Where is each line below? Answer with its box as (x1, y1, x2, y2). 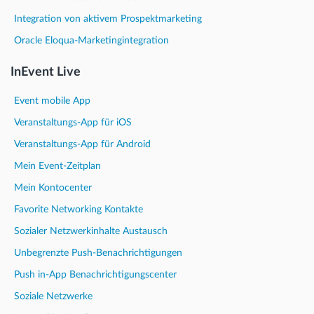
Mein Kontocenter (14, 182, 92, 193)
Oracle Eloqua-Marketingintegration (14, 35, 169, 46)
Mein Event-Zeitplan (14, 161, 101, 171)
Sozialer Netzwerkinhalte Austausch (14, 226, 168, 236)
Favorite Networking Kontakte (14, 204, 143, 214)
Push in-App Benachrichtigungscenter (14, 269, 177, 280)
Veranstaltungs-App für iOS (14, 117, 132, 128)
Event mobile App (14, 95, 90, 106)
